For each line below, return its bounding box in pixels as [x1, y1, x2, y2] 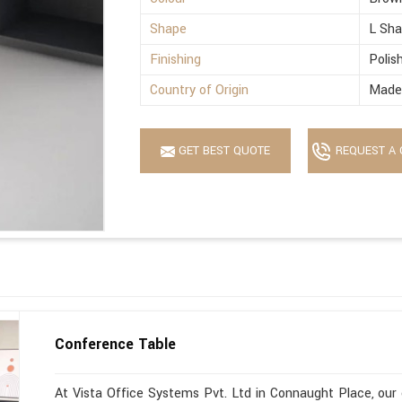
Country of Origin [150, 80, 249, 100]
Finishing [150, 49, 202, 69]
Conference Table [55, 333, 177, 354]
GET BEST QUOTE [175, 142, 271, 159]
